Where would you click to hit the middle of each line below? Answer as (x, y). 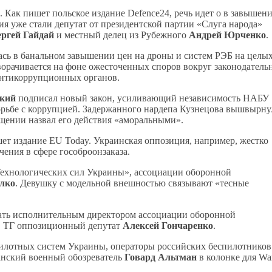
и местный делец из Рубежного (121, 35)
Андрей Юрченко (227, 35)
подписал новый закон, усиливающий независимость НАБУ (142, 98)
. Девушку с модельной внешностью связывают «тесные (132, 183)
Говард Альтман (161, 257)
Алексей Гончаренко (168, 225)
